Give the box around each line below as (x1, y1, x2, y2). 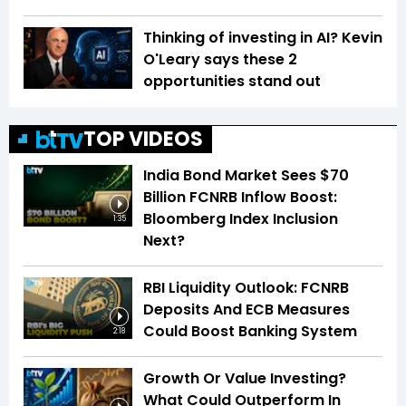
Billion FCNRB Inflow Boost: (143, 187, 337, 208)
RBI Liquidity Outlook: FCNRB (143, 277, 349, 299)
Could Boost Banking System (143, 321, 357, 343)
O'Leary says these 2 (143, 49, 297, 71)
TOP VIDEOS (83, 125, 203, 154)
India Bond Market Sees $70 (143, 165, 349, 187)
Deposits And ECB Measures (143, 299, 350, 321)
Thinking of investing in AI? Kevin (143, 27, 382, 49)
